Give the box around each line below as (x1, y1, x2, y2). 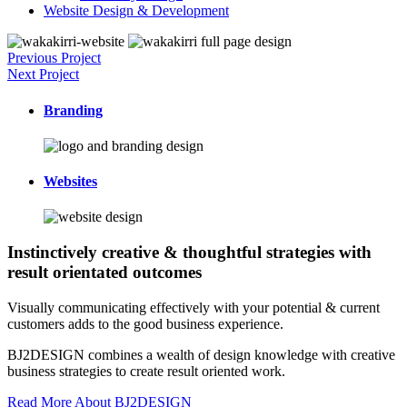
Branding (44, 102, 103, 118)
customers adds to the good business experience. (7, 315, 283, 332)
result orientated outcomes (7, 263, 202, 283)
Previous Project (7, 50, 101, 66)
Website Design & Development (44, 3, 229, 19)
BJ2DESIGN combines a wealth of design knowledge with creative (7, 346, 395, 362)
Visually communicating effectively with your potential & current (7, 299, 380, 315)
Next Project (7, 66, 79, 83)
